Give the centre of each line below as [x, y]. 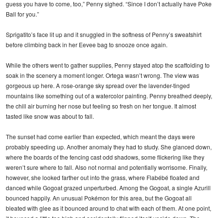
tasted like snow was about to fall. [50, 116]
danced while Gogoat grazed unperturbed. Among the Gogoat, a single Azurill [108, 187]
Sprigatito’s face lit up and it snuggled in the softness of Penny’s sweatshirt [104, 34]
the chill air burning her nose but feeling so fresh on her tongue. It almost [101, 106]
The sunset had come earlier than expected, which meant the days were [100, 136]
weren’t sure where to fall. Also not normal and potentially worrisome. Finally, [107, 167]
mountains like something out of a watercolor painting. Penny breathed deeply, [109, 95]
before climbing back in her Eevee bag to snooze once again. [87, 44]
